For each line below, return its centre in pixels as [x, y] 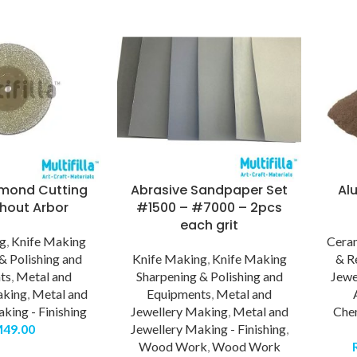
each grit [210, 226]
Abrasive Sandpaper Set [210, 190]
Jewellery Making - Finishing [208, 329]
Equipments [179, 294]
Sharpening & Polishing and [209, 277]
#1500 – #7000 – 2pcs [210, 208]
